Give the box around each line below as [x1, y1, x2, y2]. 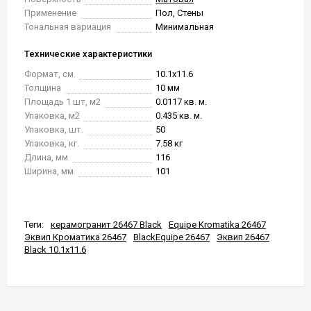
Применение [24, 8, 76, 18]
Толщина [24, 83, 61, 93]
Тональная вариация [24, 22, 111, 32]
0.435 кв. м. [155, 110, 202, 121]
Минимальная [155, 22, 214, 32]
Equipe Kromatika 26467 [169, 219, 266, 230]
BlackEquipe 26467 [133, 232, 210, 242]
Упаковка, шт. [24, 124, 83, 135]
